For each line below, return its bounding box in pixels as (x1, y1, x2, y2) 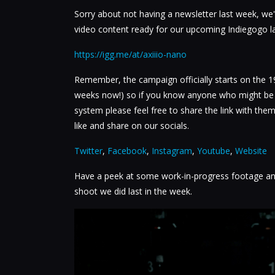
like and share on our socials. (74, 120, 189, 131)
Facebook (107, 145, 147, 157)
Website (234, 145, 267, 157)
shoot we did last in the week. (74, 185, 192, 197)
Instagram (151, 145, 192, 157)
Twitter (74, 145, 103, 157)
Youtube (196, 145, 230, 157)
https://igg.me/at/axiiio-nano (74, 48, 187, 60)
